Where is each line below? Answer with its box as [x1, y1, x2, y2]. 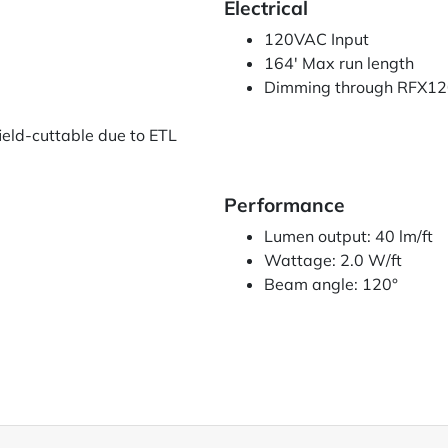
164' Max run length [264, 53, 414, 74]
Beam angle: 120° [264, 274, 398, 295]
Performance [224, 193, 345, 218]
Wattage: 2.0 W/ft [264, 250, 402, 271]
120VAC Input [264, 29, 369, 50]
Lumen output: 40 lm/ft [264, 226, 433, 247]
